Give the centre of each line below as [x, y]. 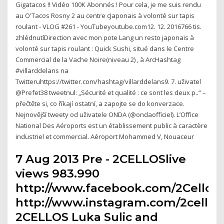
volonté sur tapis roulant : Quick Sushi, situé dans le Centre [105, 48]
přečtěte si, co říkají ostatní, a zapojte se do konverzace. [100, 103]
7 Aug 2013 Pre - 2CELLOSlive [101, 159]
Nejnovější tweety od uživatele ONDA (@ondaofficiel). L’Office [107, 114]
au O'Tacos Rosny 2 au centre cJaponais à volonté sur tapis [105, 15]
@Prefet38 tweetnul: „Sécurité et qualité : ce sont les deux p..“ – [111, 92]
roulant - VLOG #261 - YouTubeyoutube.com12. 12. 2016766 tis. [109, 26]
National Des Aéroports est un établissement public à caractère [112, 125]
